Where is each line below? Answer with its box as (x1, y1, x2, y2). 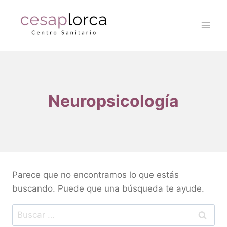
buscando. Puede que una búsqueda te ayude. (12, 183, 204, 194)
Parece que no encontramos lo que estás (12, 170, 179, 180)
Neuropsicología (48, 91, 179, 111)
